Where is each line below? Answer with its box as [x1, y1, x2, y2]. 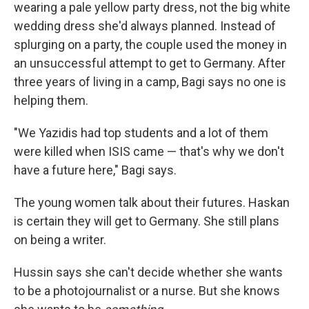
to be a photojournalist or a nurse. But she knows [14, 283, 280, 298]
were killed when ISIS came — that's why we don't [14, 143, 284, 159]
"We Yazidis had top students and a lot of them [14, 125, 268, 140]
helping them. [14, 92, 88, 108]
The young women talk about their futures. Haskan [14, 195, 290, 210]
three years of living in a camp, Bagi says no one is [14, 74, 286, 89]
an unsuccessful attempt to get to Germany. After [14, 55, 286, 70]
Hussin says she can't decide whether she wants [14, 264, 283, 279]
